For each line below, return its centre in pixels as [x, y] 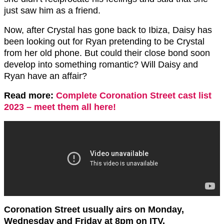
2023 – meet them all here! [60, 107]
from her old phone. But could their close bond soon [107, 53]
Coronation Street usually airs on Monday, [94, 209]
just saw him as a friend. [52, 10]
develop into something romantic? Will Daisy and [101, 64]
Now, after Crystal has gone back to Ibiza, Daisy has [108, 30]
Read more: [30, 95]
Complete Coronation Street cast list [134, 95]
